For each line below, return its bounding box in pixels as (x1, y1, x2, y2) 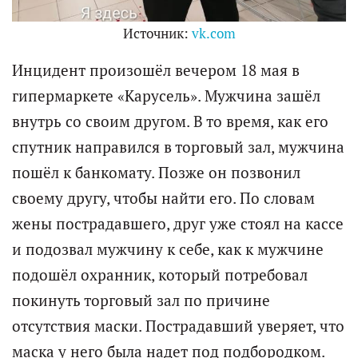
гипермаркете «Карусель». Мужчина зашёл (12, 86, 320, 106)
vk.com (191, 25, 236, 43)
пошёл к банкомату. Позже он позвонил (12, 163, 300, 183)
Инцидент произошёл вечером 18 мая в (12, 61, 300, 81)
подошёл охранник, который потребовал (12, 265, 308, 285)
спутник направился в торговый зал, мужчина (12, 137, 344, 157)
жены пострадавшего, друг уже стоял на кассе (12, 214, 344, 234)
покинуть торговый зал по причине (12, 291, 270, 311)
